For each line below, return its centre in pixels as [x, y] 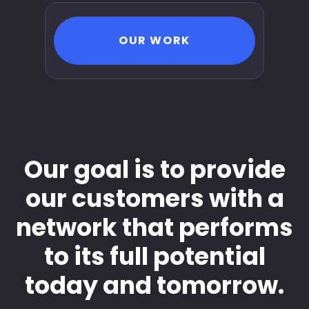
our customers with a [154, 198]
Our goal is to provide [154, 169]
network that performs [154, 227]
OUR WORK [154, 40]
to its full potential [154, 256]
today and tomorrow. [154, 285]
